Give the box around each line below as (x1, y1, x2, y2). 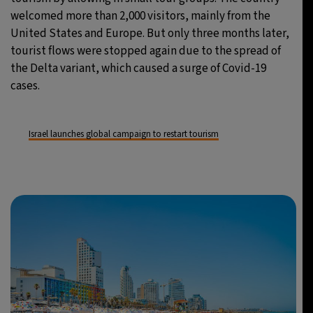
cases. (10, 78, 40, 95)
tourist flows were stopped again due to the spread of (10, 43, 281, 60)
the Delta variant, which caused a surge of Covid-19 (10, 60, 266, 78)
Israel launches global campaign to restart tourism (29, 128, 219, 141)
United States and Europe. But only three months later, (10, 25, 289, 43)
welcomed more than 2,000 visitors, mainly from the (10, 8, 270, 25)
